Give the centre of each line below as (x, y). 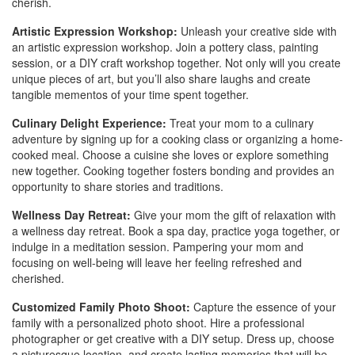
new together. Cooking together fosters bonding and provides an (173, 170)
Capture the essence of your (263, 307)
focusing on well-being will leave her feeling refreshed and (157, 262)
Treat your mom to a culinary (242, 123)
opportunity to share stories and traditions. (118, 186)
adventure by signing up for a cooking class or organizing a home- (177, 139)
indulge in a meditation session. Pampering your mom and (158, 246)
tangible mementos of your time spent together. (130, 94)
